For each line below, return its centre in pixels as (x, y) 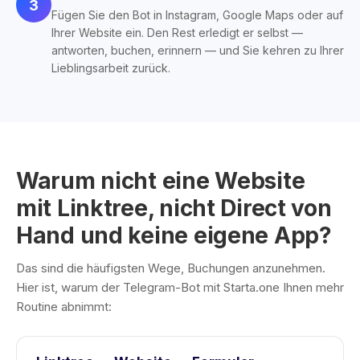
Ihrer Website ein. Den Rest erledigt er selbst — (177, 33)
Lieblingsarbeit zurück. (111, 68)
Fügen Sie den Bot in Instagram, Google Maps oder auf (197, 15)
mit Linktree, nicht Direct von (174, 208)
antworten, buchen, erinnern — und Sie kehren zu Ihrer (198, 50)
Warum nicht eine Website (161, 181)
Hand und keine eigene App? (174, 235)
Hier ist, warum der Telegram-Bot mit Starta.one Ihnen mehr (180, 287)
